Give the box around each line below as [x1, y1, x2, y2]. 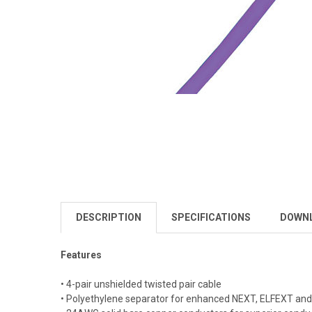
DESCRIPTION [75, 211, 141, 223]
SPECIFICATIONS [171, 211, 251, 223]
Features [60, 249, 102, 260]
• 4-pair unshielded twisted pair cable [60, 278, 221, 290]
